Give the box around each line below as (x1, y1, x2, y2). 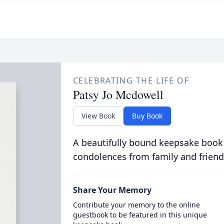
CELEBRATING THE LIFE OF (72, 75, 189, 86)
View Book (81, 111, 115, 120)
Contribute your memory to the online (72, 200, 200, 209)
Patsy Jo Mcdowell (72, 86, 163, 102)
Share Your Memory (72, 184, 151, 195)
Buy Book (131, 111, 162, 120)
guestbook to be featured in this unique (72, 210, 207, 219)
